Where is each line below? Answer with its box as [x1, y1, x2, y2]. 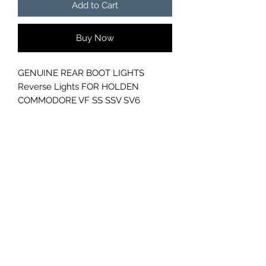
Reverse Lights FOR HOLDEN [18, 81, 139, 93]
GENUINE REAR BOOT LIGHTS [18, 68, 144, 79]
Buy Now [76, 33, 114, 44]
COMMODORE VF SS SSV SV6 [18, 95, 140, 106]
